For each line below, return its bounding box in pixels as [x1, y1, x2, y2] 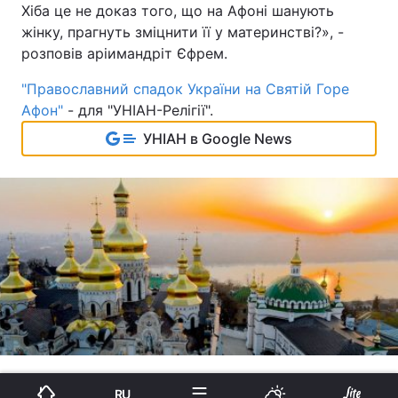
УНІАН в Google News [143, 130, 292, 147]
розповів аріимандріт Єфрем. [21, 44, 227, 62]
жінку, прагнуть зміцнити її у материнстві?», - [21, 23, 344, 41]
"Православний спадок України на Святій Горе [21, 80, 349, 98]
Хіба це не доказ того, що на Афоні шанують [21, 2, 334, 20]
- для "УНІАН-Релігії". [63, 101, 213, 119]
